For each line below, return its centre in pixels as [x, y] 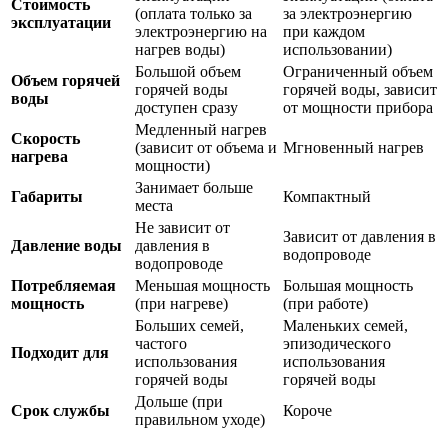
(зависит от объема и [206, 148]
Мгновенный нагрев [353, 148]
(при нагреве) [181, 304]
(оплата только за [193, 14]
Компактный [327, 197]
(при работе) [325, 304]
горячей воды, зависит [360, 90]
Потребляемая [63, 286]
